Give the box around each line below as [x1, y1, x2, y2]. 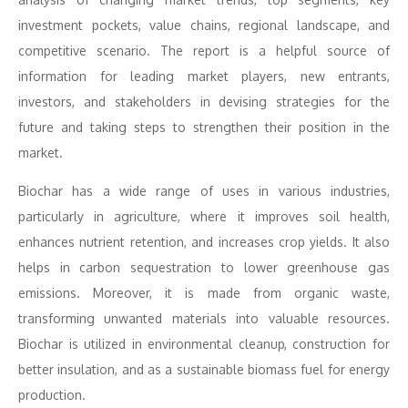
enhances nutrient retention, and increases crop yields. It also [18, 234, 390, 250]
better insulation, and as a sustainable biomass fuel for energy [18, 362, 390, 377]
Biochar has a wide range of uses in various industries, [18, 183, 390, 199]
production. [18, 387, 86, 403]
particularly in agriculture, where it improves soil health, [18, 209, 390, 224]
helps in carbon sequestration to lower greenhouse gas [18, 260, 390, 275]
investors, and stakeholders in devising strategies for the [18, 94, 390, 109]
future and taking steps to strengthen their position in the [18, 119, 390, 135]
